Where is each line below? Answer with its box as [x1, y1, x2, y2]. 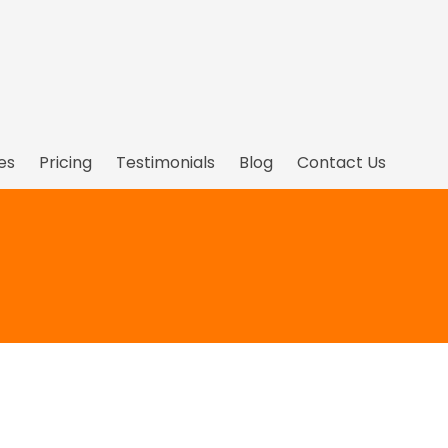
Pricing [39, 151, 92, 175]
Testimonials [116, 151, 215, 175]
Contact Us [297, 151, 386, 175]
